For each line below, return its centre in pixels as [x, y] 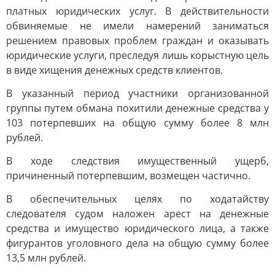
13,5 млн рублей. [46, 258]
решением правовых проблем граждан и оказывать [137, 41]
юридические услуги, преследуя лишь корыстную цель [137, 55]
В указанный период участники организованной [137, 93]
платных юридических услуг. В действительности [137, 11]
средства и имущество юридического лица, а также [137, 228]
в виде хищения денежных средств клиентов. [114, 70]
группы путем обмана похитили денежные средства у [137, 108]
